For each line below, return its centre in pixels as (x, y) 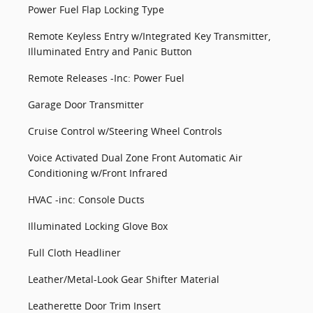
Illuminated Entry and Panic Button (110, 51)
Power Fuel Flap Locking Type (96, 9)
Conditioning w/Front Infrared (98, 173)
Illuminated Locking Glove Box (98, 226)
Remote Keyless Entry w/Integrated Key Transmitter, (149, 36)
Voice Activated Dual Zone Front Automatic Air (135, 158)
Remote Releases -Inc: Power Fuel (106, 78)
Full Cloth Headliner (74, 253)
